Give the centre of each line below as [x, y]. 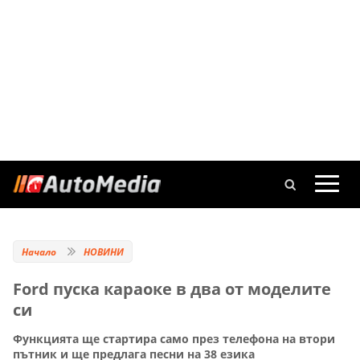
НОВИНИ [104, 252]
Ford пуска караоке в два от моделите [172, 289]
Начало [39, 252]
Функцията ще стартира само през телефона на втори [174, 339]
